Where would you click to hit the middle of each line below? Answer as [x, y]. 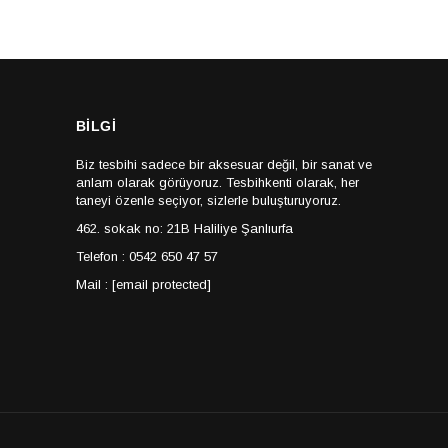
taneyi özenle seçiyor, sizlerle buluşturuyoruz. [208, 200]
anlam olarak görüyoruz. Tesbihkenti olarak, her [217, 182]
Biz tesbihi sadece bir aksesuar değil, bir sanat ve [223, 164]
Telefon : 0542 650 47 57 [146, 256]
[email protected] [161, 284]
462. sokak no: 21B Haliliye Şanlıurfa [184, 228]
